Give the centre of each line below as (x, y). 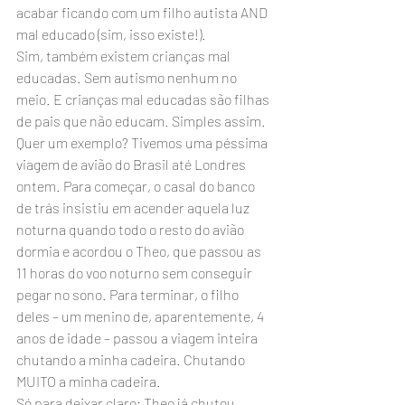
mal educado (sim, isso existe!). (111, 34)
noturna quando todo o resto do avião (132, 229)
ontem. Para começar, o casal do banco (137, 186)
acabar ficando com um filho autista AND (143, 12)
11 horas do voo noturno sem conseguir (136, 273)
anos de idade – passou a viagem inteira (138, 338)
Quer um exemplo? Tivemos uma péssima (143, 142)
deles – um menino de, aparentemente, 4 (141, 316)
